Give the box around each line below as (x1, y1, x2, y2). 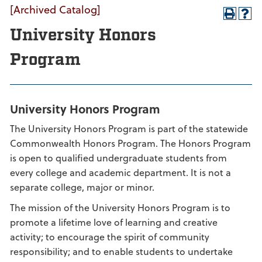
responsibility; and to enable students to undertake (10, 244, 233, 258)
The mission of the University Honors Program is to (10, 201, 230, 214)
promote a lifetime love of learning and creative (10, 215, 218, 229)
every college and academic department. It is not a (10, 166, 231, 179)
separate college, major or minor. (10, 180, 154, 194)
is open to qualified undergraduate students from (10, 151, 227, 164)
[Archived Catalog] (10, 1, 101, 17)
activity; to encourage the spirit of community (10, 230, 209, 243)
